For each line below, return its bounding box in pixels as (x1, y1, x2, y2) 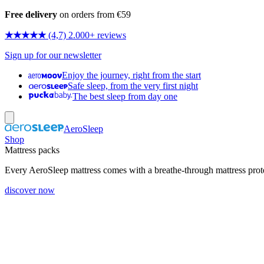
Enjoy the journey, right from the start (62, 70, 201, 80)
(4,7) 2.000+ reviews (48, 30, 126, 40)
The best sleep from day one (72, 91, 177, 101)
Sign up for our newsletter (5, 50, 101, 60)
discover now (5, 185, 55, 195)
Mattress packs (5, 145, 60, 155)
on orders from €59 (57, 9, 131, 19)
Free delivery (5, 9, 57, 19)
